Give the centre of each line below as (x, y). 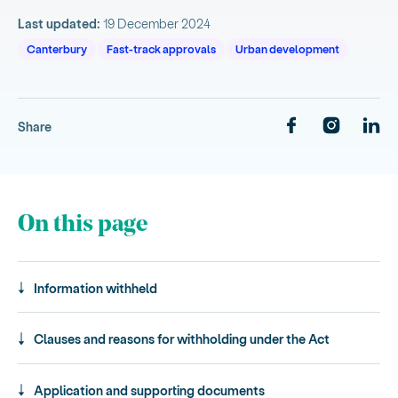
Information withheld (96, 287)
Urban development (287, 49)
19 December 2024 (157, 23)
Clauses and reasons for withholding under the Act (182, 339)
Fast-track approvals (162, 49)
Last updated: (60, 23)
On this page (83, 226)
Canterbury (57, 49)
